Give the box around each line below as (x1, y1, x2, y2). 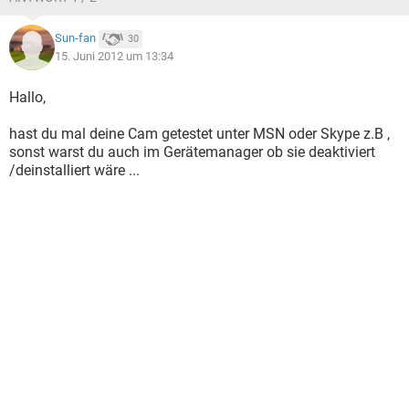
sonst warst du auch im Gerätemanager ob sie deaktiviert (9, 143, 375, 161)
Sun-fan (55, 31, 96, 46)
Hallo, (9, 89, 46, 106)
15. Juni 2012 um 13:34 (55, 49, 173, 63)
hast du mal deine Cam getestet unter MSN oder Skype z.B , (9, 125, 390, 142)
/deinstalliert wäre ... (9, 162, 140, 179)
